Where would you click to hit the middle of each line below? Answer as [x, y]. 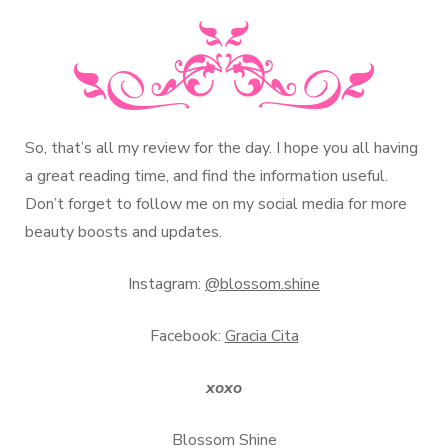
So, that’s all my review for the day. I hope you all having [221, 148]
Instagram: [166, 284]
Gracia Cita [261, 336]
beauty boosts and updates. [123, 232]
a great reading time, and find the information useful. [206, 176]
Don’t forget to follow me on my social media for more [216, 204]
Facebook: [187, 336]
